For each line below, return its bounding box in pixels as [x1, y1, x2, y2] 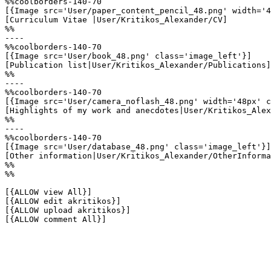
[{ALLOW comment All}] [5, 215, 106, 224]
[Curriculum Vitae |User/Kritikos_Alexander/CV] [5, 15, 227, 24]
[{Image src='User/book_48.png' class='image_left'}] [5, 51, 252, 60]
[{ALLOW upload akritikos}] [5, 206, 131, 215]
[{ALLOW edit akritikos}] [5, 197, 121, 206]
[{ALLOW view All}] [5, 188, 92, 197]
